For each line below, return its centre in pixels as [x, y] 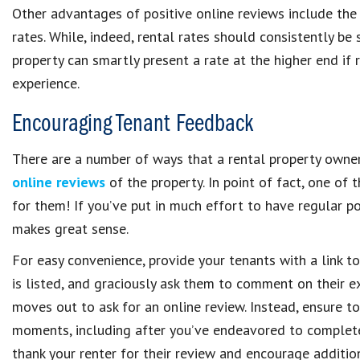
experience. [46, 83]
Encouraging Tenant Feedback [133, 125]
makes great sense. [70, 229]
